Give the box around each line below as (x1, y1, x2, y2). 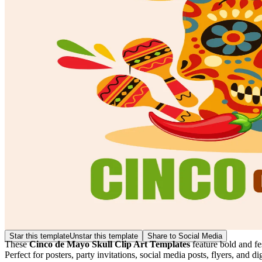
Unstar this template (70, 232, 138, 240)
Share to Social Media (147, 232, 222, 240)
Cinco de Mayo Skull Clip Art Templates (29, 239, 190, 249)
